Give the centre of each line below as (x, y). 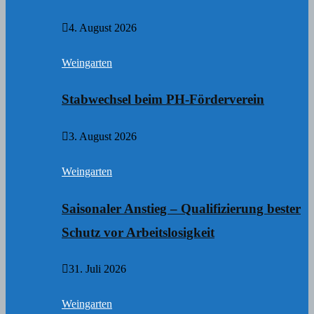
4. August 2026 (103, 27)
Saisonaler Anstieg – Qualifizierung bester (181, 208)
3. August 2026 (103, 136)
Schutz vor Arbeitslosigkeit (138, 232)
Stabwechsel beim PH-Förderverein (163, 100)
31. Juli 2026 (97, 269)
